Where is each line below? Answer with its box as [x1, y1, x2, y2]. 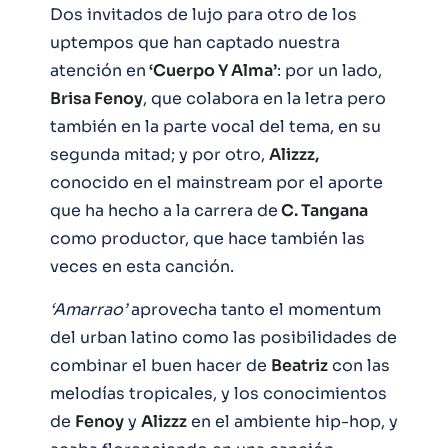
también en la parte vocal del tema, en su [50, 115, 381, 137]
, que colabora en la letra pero [143, 87, 386, 109]
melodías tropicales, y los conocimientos [50, 382, 387, 404]
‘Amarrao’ [50, 298, 127, 320]
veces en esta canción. [50, 255, 234, 277]
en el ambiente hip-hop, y [187, 410, 398, 432]
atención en [50, 59, 146, 81]
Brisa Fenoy [50, 87, 143, 109]
